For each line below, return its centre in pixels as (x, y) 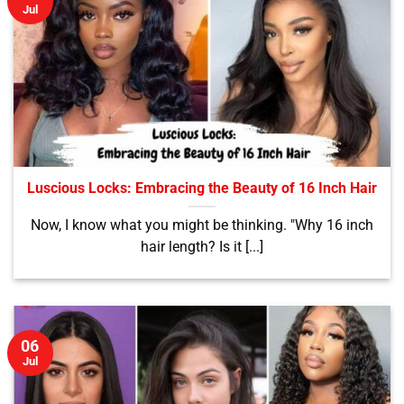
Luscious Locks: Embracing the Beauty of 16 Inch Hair (202, 189)
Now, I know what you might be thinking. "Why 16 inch (202, 226)
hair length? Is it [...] (202, 248)
